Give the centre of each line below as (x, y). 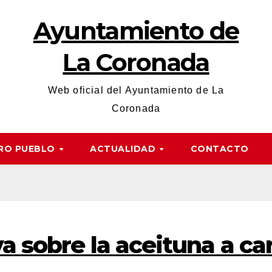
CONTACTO (219, 149)
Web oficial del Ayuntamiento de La (136, 90)
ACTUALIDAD (124, 149)
